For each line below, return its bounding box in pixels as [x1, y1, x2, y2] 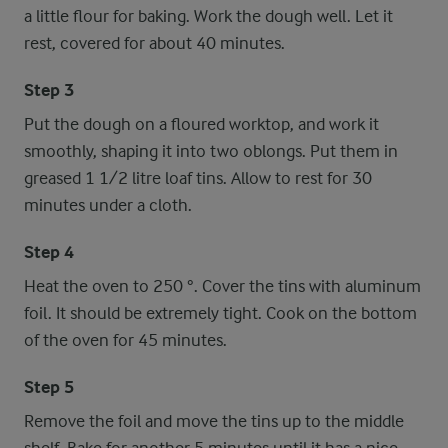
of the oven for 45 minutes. [24, 330, 227, 350]
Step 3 [24, 80, 74, 101]
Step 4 [24, 242, 74, 263]
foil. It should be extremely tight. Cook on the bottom [24, 303, 417, 323]
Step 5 [24, 377, 74, 398]
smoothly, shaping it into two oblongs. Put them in [24, 141, 398, 161]
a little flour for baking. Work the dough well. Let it [24, 6, 393, 26]
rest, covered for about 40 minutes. [24, 33, 285, 53]
